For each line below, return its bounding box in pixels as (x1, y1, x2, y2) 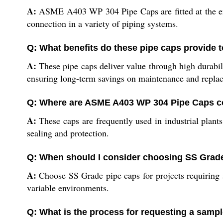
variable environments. (26, 182, 109, 194)
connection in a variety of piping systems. (26, 17, 178, 29)
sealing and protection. (26, 127, 109, 139)
